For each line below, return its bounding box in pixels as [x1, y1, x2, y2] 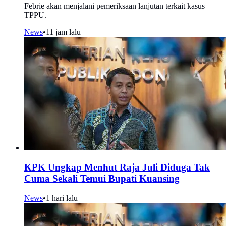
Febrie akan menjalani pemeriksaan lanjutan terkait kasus [24, 2, 205, 11]
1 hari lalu [46, 193, 78, 202]
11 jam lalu [46, 28, 81, 37]
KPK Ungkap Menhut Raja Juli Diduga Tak [24, 162, 210, 173]
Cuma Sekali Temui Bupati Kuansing [24, 173, 180, 184]
